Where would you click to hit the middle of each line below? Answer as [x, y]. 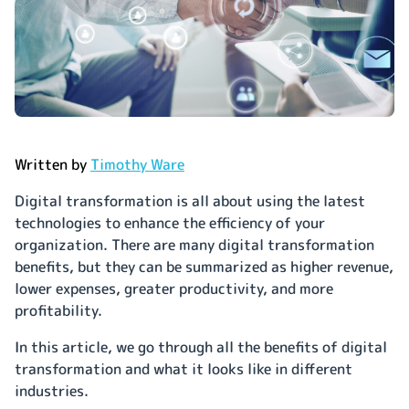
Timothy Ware [137, 164]
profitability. [60, 310]
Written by [52, 164]
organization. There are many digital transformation [194, 244]
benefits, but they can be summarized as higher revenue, [204, 266]
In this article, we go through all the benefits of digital [201, 346]
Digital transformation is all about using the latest [190, 200]
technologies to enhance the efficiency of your [170, 222]
